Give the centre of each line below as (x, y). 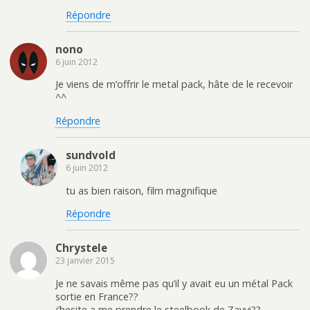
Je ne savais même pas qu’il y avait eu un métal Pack (174, 283)
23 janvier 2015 (85, 261)
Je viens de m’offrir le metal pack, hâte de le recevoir (174, 84)
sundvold (91, 155)
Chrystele (81, 248)
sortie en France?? (97, 296)
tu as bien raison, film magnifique (142, 190)
